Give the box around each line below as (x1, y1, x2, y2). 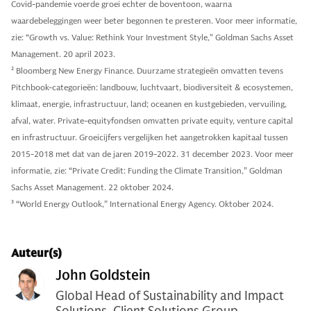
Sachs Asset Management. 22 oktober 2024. (11, 181, 174, 192)
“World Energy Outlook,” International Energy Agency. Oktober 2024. (16, 198, 274, 209)
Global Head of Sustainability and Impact (56, 287, 284, 303)
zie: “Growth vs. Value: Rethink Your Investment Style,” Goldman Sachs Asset (11, 31, 294, 42)
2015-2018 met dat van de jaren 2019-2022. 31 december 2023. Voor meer (11, 148, 294, 159)
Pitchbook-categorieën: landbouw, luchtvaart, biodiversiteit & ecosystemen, (11, 81, 293, 92)
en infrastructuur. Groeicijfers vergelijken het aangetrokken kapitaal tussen (11, 131, 288, 142)
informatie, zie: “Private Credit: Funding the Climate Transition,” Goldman (11, 165, 283, 176)
